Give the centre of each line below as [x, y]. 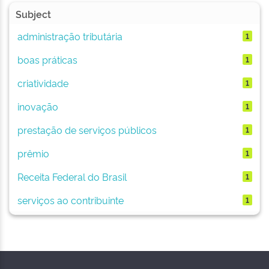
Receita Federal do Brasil [72, 176]
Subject [33, 14]
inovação [38, 106]
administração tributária [70, 36]
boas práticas [47, 59]
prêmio [33, 153]
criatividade [43, 83]
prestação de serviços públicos [87, 129]
